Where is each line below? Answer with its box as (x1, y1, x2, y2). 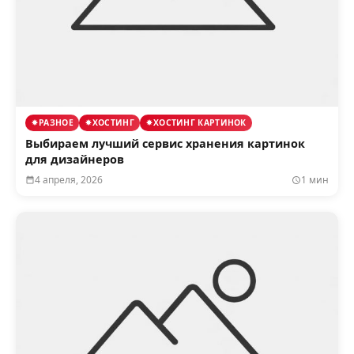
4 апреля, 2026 (35, 172, 103, 186)
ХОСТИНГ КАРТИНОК (153, 116, 247, 128)
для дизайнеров (25, 151, 124, 167)
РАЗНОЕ (39, 116, 73, 128)
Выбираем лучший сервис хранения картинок (25, 135, 305, 151)
